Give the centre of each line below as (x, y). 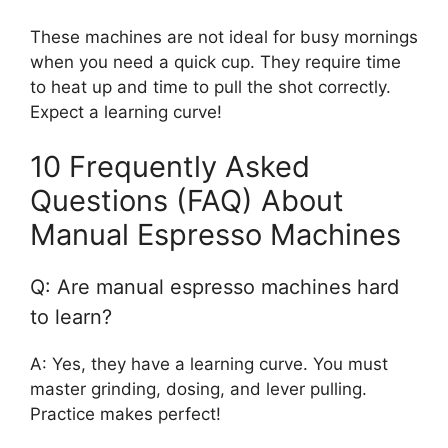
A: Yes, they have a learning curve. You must (209, 364)
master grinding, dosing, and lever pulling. (198, 389)
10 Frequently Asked (170, 166)
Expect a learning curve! (126, 111)
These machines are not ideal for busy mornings (224, 36)
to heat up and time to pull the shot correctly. (210, 86)
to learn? (71, 317)
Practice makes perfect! (125, 414)
